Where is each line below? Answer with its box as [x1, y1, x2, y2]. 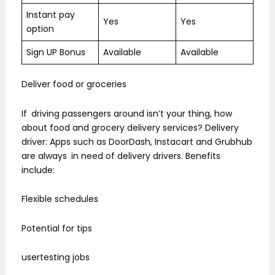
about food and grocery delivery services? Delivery [21, 121, 239, 134]
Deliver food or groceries [21, 78, 126, 91]
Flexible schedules [21, 193, 98, 206]
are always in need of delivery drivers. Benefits [21, 149, 220, 162]
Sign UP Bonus [26, 46, 85, 59]
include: [21, 163, 55, 176]
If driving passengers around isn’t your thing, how [21, 107, 232, 120]
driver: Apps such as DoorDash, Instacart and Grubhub [21, 135, 252, 148]
